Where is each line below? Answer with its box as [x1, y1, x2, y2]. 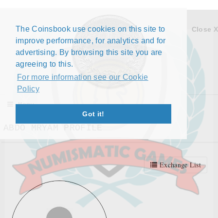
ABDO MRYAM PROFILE [3, 123, 103, 133]
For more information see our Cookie [17, 73, 148, 82]
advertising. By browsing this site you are [16, 48, 163, 56]
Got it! [82, 110, 105, 118]
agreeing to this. [16, 60, 73, 68]
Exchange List [157, 160, 201, 169]
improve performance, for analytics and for [16, 36, 166, 45]
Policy [17, 85, 39, 93]
